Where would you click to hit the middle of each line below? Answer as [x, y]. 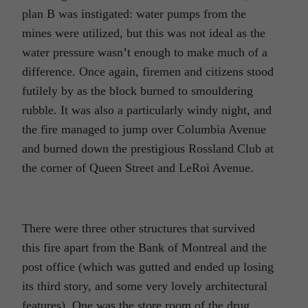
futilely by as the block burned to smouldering [137, 90]
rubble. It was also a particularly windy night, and [147, 110]
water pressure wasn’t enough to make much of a [145, 52]
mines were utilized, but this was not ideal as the [144, 33]
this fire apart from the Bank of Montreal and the [144, 247]
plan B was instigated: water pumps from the [134, 13]
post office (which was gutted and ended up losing [148, 266]
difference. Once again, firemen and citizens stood [148, 71]
